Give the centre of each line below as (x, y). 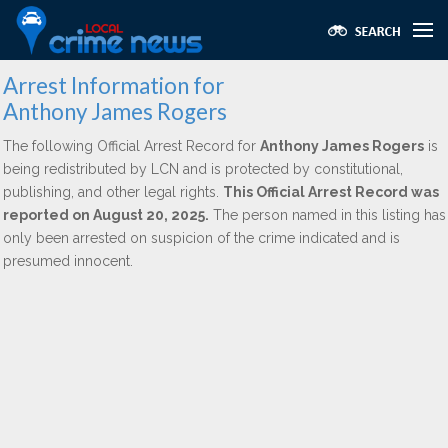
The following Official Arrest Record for (131, 146)
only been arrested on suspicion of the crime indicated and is (201, 238)
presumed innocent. (68, 261)
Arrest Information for (113, 85)
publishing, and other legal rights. (113, 192)
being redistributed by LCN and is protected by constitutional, (203, 169)
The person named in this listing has (327, 215)
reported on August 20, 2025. (106, 215)
